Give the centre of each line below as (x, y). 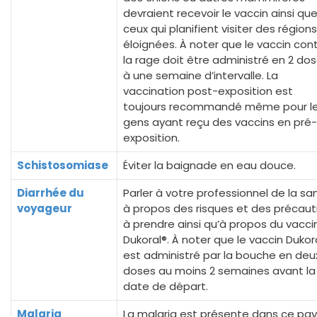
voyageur (45, 208)
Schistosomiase (63, 165)
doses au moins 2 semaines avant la (219, 271)
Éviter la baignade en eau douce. (209, 165)
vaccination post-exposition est (208, 91)
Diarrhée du (51, 193)
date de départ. (166, 286)
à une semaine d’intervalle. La (201, 75)
